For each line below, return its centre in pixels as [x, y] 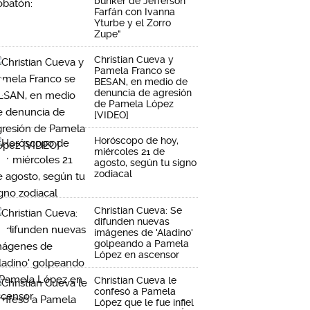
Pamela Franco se [135, 70]
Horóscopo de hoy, [136, 140]
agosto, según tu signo [145, 162]
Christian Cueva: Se [138, 210]
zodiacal [113, 173]
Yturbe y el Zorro [133, 22]
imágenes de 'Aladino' [144, 232]
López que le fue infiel [144, 302]
